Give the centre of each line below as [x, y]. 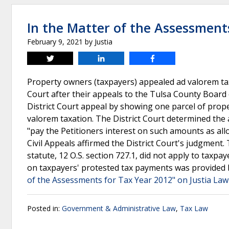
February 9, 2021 [55, 42]
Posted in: [44, 208]
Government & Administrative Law [119, 208]
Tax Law [194, 208]
